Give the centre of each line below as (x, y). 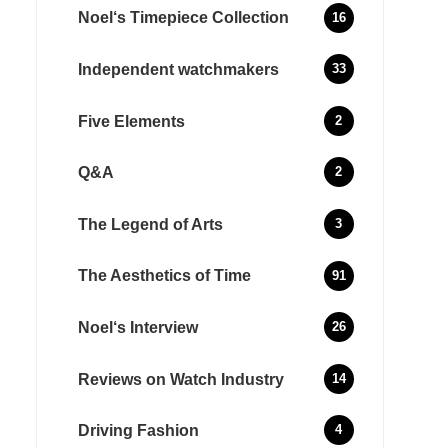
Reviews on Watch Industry (180, 379)
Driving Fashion (138, 431)
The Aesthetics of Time (164, 276)
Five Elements (131, 121)
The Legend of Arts (150, 224)
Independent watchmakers (178, 69)
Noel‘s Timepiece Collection (183, 18)
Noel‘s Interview (137, 327)
